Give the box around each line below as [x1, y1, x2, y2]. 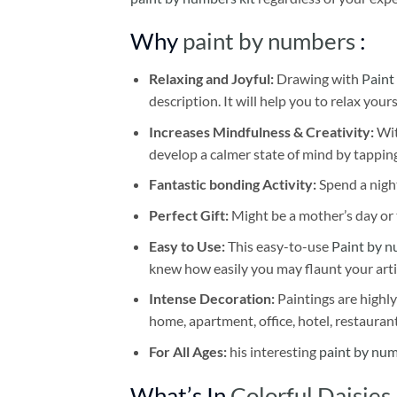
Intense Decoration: [148, 290, 277, 307]
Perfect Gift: [148, 206, 229, 224]
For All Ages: [148, 342, 230, 360]
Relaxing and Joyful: [148, 70, 276, 88]
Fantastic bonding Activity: [148, 175, 316, 193]
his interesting [229, 342, 319, 360]
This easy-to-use [224, 237, 331, 254]
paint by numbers [183, 27, 355, 55]
